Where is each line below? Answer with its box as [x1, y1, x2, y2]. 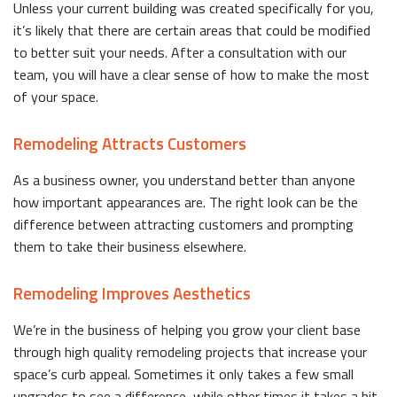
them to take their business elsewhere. [13, 235, 246, 257]
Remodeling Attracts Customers [13, 129, 246, 156]
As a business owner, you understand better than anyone [13, 168, 355, 191]
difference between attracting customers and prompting [13, 213, 354, 235]
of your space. [13, 85, 98, 107]
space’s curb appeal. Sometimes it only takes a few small [13, 362, 354, 385]
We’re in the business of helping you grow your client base [13, 318, 361, 340]
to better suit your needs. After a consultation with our [13, 41, 346, 63]
